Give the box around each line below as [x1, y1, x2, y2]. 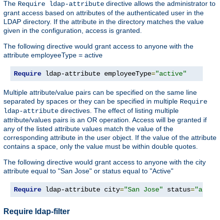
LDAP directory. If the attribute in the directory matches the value [3, 18, 204, 26]
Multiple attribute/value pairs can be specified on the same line [3, 88, 197, 97]
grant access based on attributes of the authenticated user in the [3, 9, 204, 17]
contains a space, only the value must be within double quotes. [3, 142, 198, 151]
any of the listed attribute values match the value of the [3, 125, 173, 133]
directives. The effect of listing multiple [58, 107, 179, 115]
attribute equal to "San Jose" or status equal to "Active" [3, 167, 173, 175]
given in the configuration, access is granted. [3, 27, 142, 35]
